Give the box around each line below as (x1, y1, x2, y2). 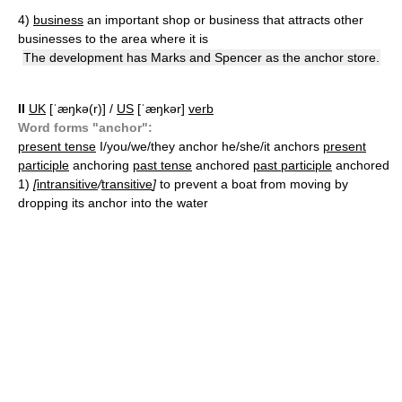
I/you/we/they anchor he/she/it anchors (96, 139, 323, 153)
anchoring (69, 158, 133, 172)
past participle (253, 158, 332, 172)
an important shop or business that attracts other (87, 13, 363, 27)
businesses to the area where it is (18, 31, 208, 46)
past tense (133, 158, 192, 172)
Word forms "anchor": (18, 120, 153, 135)
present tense (18, 139, 96, 153)
